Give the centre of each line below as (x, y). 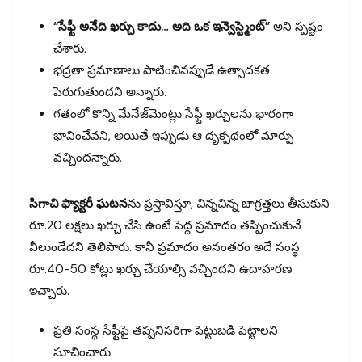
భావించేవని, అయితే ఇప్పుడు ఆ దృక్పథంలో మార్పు (173, 135)
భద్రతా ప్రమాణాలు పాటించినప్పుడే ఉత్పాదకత (162, 70)
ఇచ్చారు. (49, 290)
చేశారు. (70, 48)
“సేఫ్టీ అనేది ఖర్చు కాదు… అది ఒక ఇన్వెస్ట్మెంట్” (162, 26)
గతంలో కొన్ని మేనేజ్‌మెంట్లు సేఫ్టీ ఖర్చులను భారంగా (173, 114)
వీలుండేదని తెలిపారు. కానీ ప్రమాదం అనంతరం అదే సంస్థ (164, 247)
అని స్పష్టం (297, 26)
